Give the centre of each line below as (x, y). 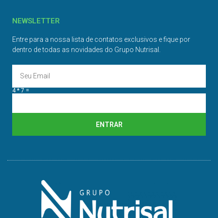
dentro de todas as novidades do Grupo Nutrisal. (86, 50)
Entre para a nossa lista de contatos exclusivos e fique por (101, 40)
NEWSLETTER (36, 21)
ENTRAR (109, 124)
